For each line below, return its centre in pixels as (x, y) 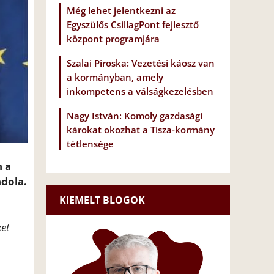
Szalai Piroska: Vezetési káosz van (141, 63)
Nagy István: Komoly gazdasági (135, 116)
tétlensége (90, 144)
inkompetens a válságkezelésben (140, 91)
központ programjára (113, 39)
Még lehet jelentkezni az (121, 11)
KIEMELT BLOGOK (102, 200)
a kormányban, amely (115, 77)
